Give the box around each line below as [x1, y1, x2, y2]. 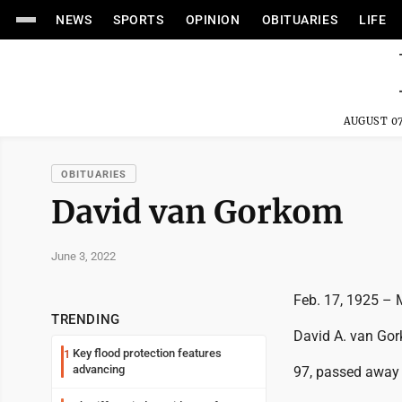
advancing [73, 363, 125, 376]
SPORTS [113, 13, 164, 27]
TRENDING [51, 311, 120, 328]
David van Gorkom [51, 192, 344, 232]
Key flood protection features [73, 346, 222, 360]
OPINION [185, 13, 240, 27]
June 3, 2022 [51, 249, 116, 263]
